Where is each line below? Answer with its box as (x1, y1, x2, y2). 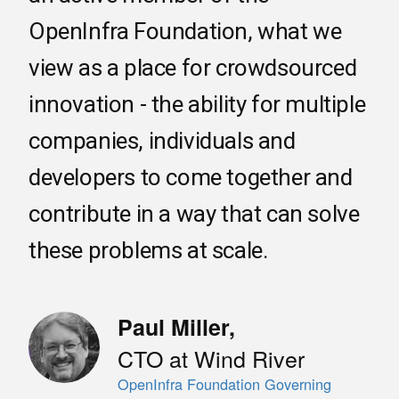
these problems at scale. (28, 237, 268, 265)
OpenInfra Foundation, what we (28, 18, 342, 45)
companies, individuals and (28, 127, 296, 155)
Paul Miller (118, 311, 229, 344)
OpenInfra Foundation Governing (118, 373, 331, 395)
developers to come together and (28, 164, 353, 191)
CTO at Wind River (118, 342, 305, 375)
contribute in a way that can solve (28, 200, 360, 228)
